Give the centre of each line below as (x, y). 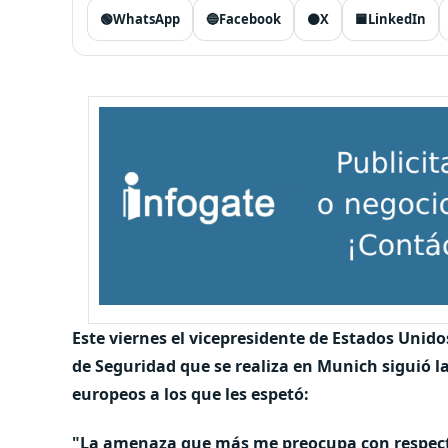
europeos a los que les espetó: (190, 393)
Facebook (250, 19)
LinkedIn (397, 19)
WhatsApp (146, 19)
